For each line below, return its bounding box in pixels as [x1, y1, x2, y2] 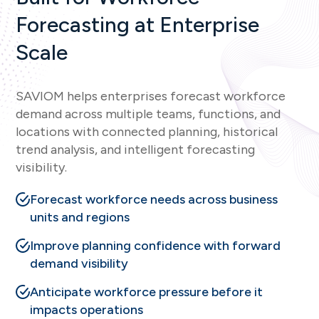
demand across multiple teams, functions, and [16, 106, 281, 122]
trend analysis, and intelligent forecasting [16, 142, 256, 158]
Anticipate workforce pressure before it [30, 284, 263, 300]
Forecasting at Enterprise [16, 11, 260, 38]
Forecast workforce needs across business [30, 192, 278, 208]
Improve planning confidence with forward [30, 238, 281, 254]
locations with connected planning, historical [16, 124, 278, 140]
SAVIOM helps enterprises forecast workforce [16, 88, 286, 105]
